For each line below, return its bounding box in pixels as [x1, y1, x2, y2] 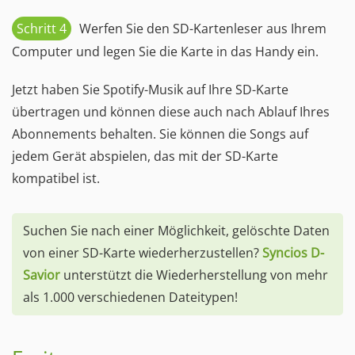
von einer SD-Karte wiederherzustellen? [22, 244, 262, 262]
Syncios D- [261, 244, 324, 262]
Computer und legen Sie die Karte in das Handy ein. [12, 42, 319, 60]
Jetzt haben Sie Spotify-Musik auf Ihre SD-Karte [12, 80, 288, 98]
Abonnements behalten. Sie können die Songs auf [12, 124, 308, 143]
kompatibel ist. [12, 169, 100, 187]
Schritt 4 [17, 19, 67, 37]
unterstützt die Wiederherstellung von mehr [59, 266, 328, 284]
